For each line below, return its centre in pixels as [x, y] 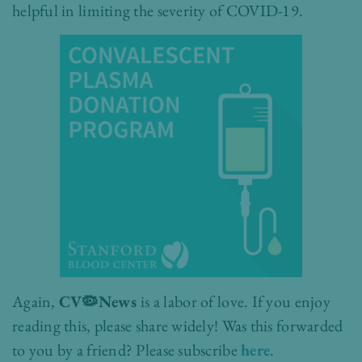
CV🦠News [100, 302]
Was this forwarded [282, 326]
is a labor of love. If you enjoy [236, 302]
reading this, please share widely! [117, 326]
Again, [36, 302]
